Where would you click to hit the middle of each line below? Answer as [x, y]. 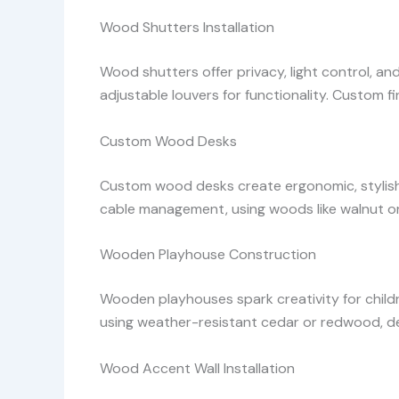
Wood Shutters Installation [187, 27]
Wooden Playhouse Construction [208, 255]
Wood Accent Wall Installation [197, 368]
